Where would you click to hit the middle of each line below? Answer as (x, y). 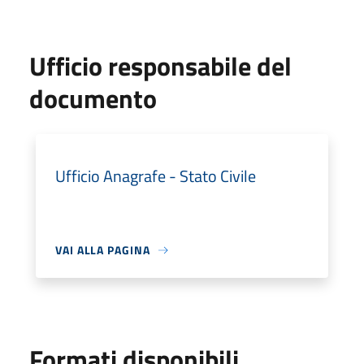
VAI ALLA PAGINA (103, 250)
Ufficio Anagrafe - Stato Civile (156, 176)
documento (93, 98)
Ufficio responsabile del (160, 66)
